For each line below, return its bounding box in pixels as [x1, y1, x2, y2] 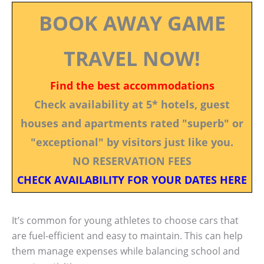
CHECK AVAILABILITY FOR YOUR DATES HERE [17, 172, 247, 187]
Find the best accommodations [49, 78, 214, 93]
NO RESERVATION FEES [72, 153, 192, 168]
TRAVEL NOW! [64, 44, 200, 72]
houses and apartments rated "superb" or [21, 115, 243, 130]
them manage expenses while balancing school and [12, 244, 240, 258]
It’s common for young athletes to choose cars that [12, 213, 239, 227]
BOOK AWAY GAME [38, 9, 226, 37]
